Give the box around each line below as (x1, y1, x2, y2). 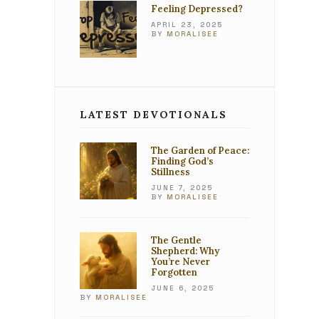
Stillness (151, 166, 190, 178)
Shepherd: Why (151, 245, 219, 257)
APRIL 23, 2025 (151, 20, 223, 29)
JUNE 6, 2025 (151, 283, 214, 293)
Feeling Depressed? (151, 3, 243, 15)
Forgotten (151, 266, 197, 278)
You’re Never (151, 256, 210, 268)
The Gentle (151, 234, 202, 246)
